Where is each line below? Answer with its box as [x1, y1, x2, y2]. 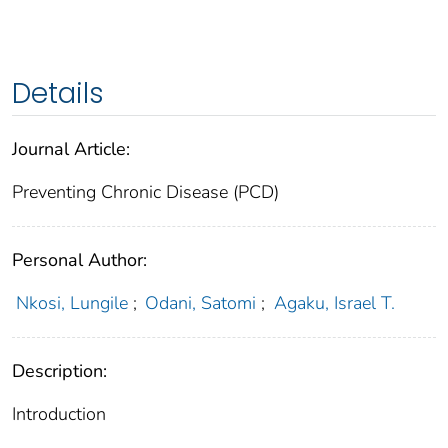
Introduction [12, 402, 106, 427]
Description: [12, 359, 107, 384]
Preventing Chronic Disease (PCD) [12, 180, 279, 205]
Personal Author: [12, 248, 147, 273]
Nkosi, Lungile [15, 291, 128, 316]
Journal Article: [12, 137, 130, 162]
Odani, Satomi [145, 291, 257, 316]
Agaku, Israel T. [273, 291, 395, 316]
